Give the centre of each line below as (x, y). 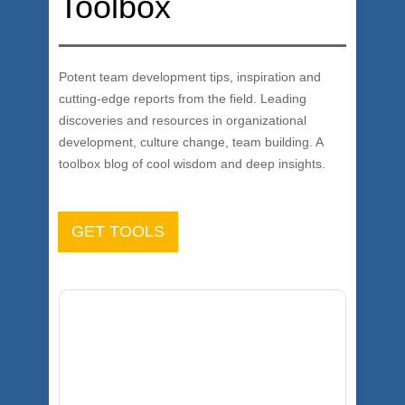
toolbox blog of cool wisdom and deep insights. (192, 164)
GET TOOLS (118, 231)
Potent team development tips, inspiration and (190, 77)
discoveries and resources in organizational (183, 120)
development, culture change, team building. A (191, 142)
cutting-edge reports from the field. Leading (183, 99)
